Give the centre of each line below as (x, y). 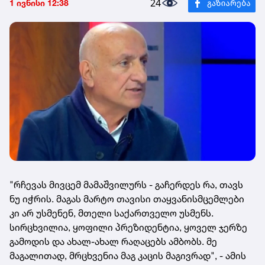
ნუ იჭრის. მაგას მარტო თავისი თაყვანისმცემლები (127, 198)
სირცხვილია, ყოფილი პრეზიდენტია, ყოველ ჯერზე (128, 227)
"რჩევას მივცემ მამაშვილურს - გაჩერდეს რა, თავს (126, 184)
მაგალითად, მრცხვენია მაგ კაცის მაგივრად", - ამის (128, 255)
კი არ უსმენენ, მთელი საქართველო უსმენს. (112, 213)
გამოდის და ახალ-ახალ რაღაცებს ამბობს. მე (113, 241)
